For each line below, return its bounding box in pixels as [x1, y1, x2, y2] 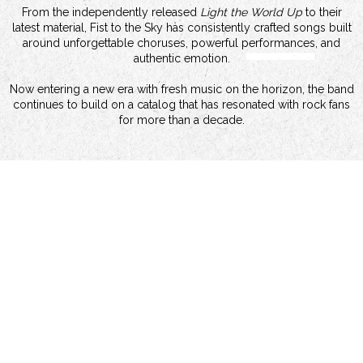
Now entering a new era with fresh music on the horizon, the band [9, 83, 354, 96]
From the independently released [21, 6, 200, 19]
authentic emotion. [133, 52, 230, 66]
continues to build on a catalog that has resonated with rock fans [13, 98, 350, 112]
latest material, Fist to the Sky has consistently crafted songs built [11, 21, 352, 35]
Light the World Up [199, 6, 302, 19]
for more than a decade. [118, 113, 245, 127]
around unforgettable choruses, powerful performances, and [23, 36, 340, 50]
